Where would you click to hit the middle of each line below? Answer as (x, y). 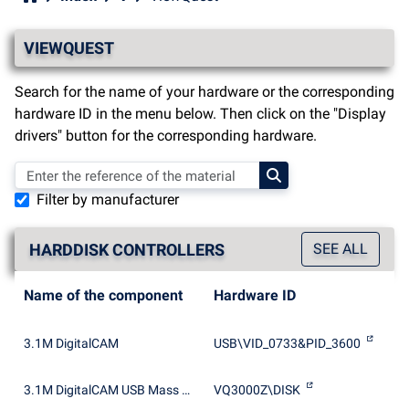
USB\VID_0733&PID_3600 (287, 343)
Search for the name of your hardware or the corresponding (204, 92)
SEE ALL (341, 249)
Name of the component (103, 295)
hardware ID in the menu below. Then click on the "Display (200, 114)
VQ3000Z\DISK (257, 390)
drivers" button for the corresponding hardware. (166, 136)
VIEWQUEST (69, 48)
